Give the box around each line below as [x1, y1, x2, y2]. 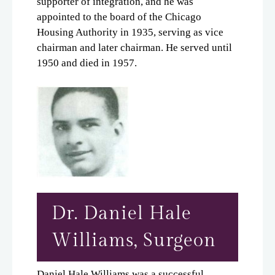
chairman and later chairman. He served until [37, 41, 232, 53]
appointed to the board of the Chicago [37, 10, 201, 23]
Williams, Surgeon [52, 229, 216, 251]
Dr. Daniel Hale [52, 202, 192, 224]
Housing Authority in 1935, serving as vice [37, 26, 223, 38]
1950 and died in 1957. [37, 56, 137, 69]
